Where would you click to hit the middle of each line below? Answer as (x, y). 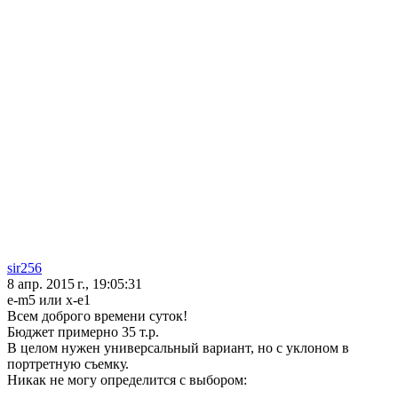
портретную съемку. (68, 364)
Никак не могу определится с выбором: (127, 380)
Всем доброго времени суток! (97, 316)
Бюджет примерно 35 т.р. (83, 332)
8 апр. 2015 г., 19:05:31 (75, 284)
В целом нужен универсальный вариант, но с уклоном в (178, 348)
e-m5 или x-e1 (49, 300)
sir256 (24, 268)
